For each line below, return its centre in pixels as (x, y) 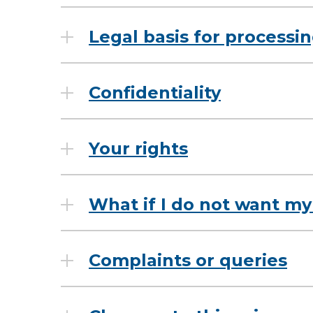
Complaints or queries (188, 260)
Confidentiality (155, 93)
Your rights (138, 148)
